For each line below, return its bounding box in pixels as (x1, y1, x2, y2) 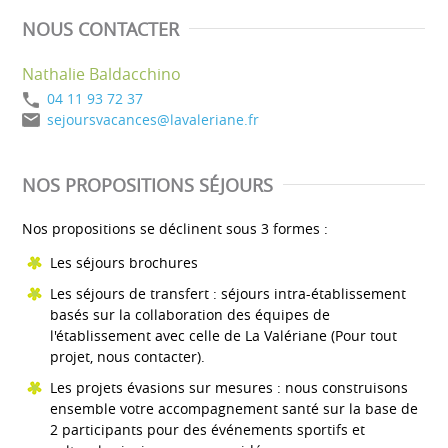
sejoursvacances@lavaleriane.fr (47, 109, 259, 129)
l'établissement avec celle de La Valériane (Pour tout (50, 325, 397, 345)
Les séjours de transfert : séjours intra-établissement (50, 283, 406, 303)
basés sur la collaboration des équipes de (50, 304, 330, 324)
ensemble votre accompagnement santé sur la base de (50, 398, 418, 418)
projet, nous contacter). (50, 346, 205, 366)
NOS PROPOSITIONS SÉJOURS (22, 172, 273, 197)
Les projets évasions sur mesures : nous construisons (50, 377, 408, 397)
